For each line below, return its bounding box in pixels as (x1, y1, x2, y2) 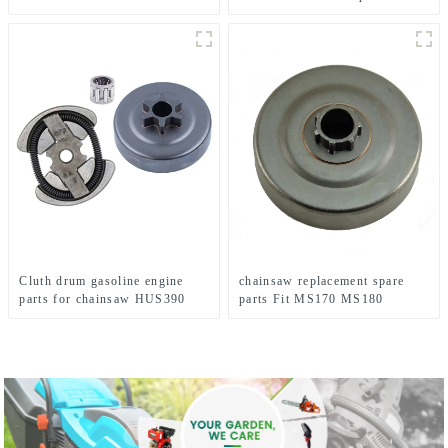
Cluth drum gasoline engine (19, 273, 184, 288)
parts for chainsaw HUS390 (19, 291, 186, 306)
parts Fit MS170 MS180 (239, 291, 384, 306)
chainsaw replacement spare (239, 273, 405, 288)
